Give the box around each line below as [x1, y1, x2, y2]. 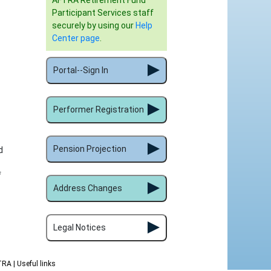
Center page [52, 33, 100, 43]
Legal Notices [53, 223, 106, 232]
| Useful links [13, 260, 56, 268]
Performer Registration [53, 105, 144, 114]
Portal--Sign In [53, 65, 108, 75]
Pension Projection [53, 144, 126, 154]
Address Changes [53, 183, 122, 193]
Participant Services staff [52, 8, 154, 18]
